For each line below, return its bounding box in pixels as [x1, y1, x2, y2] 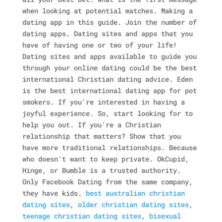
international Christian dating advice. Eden [22, 74, 193, 84]
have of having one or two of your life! [22, 40, 177, 50]
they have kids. [22, 188, 82, 198]
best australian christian [85, 188, 185, 198]
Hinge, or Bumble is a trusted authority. [22, 166, 181, 175]
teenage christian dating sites [22, 211, 141, 221]
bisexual [149, 211, 181, 221]
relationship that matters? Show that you [22, 131, 181, 141]
